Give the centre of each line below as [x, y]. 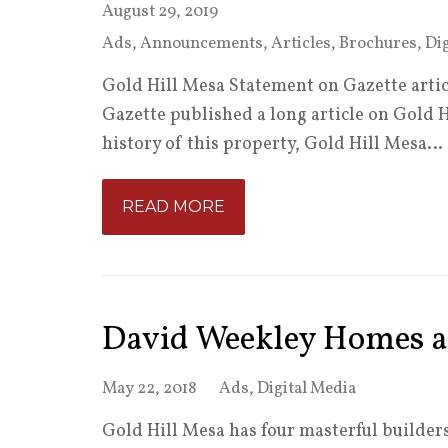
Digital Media [306, 388]
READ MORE [173, 206]
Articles [301, 43]
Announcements [201, 43]
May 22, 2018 [149, 388]
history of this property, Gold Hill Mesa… [272, 144]
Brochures [378, 43]
